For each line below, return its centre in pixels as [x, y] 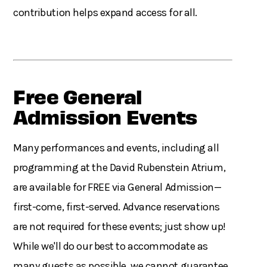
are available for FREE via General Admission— [117, 187]
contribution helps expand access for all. [108, 13]
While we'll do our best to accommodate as [111, 246]
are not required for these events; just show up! [119, 227]
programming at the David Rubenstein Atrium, [119, 168]
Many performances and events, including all [116, 148]
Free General [78, 96]
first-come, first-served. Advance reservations [117, 207]
